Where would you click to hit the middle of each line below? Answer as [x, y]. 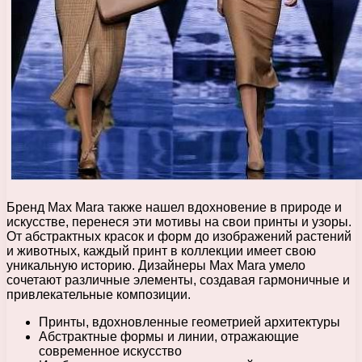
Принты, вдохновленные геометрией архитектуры [189, 322]
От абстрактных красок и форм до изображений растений [179, 237]
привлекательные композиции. [99, 295]
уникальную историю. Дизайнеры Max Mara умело [156, 266]
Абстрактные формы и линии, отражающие [169, 337]
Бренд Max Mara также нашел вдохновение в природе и [174, 208]
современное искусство [110, 351]
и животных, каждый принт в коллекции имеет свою [161, 251]
